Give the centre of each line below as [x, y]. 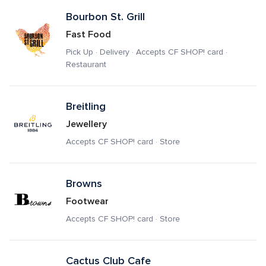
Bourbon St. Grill [105, 17]
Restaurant [86, 65]
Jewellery [86, 124]
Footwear [87, 201]
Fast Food [88, 34]
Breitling [85, 106]
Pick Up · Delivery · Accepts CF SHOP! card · [146, 52]
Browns [84, 183]
